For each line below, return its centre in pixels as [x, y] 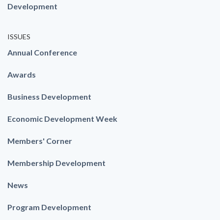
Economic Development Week [62, 119]
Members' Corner [40, 141]
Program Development [49, 207]
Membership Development [56, 163]
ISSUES [19, 37]
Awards [22, 75]
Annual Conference [42, 53]
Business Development [49, 97]
